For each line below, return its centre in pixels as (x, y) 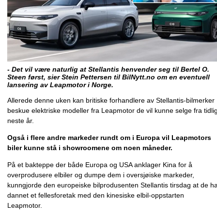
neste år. (21, 121)
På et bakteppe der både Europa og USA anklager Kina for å (100, 165)
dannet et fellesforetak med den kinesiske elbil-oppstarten (96, 195)
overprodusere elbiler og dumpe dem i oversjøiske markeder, (101, 175)
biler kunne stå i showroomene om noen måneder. (90, 148)
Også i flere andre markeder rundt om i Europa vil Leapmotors (109, 138)
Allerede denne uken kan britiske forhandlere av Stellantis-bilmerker (111, 100)
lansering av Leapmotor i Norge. (60, 85)
